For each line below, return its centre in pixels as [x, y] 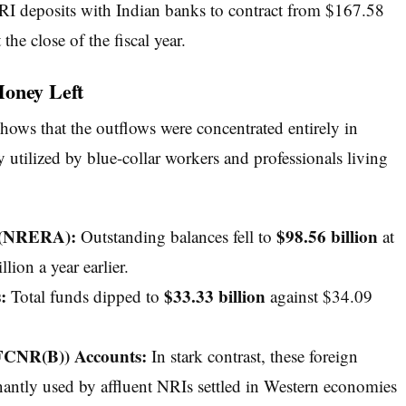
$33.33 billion [214, 296]
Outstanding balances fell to [176, 237]
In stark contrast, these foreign [252, 356]
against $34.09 [319, 296]
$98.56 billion [327, 237]
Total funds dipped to [85, 296]
